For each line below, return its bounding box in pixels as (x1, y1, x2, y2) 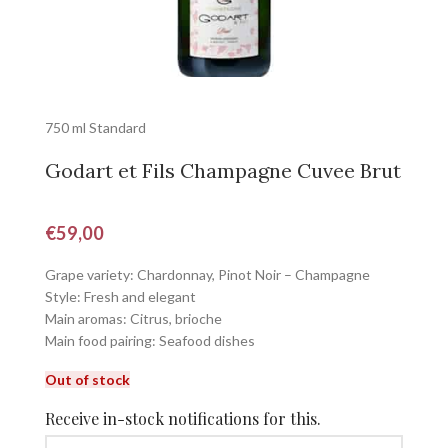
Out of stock (45, 371, 130, 388)
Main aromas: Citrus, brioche (45, 310, 222, 327)
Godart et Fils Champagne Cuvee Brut (45, 158, 401, 183)
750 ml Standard (45, 119, 146, 136)
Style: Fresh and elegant (45, 288, 196, 305)
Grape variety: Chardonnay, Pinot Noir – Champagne (45, 266, 370, 283)
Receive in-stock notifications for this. (45, 408, 321, 429)
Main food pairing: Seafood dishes (45, 332, 255, 349)
